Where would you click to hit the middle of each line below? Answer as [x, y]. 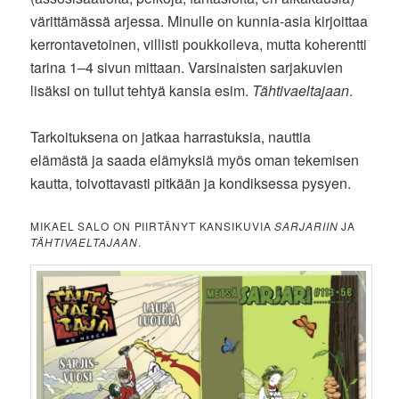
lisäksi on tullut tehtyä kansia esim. [142, 90]
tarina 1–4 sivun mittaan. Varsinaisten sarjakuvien [187, 67]
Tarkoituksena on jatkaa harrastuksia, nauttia [171, 136]
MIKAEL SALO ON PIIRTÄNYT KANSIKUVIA [153, 225]
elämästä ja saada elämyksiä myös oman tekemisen [195, 159]
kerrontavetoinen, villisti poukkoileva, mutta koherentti [199, 44]
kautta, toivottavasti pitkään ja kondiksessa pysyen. [191, 183]
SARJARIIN [306, 225]
